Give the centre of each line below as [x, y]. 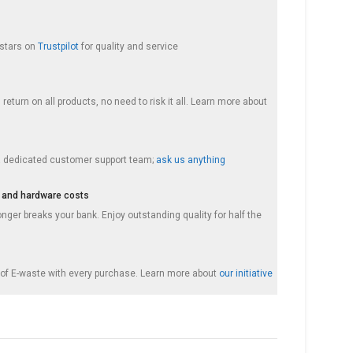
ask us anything [191, 160]
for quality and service [129, 46]
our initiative [246, 273]
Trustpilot [59, 46]
